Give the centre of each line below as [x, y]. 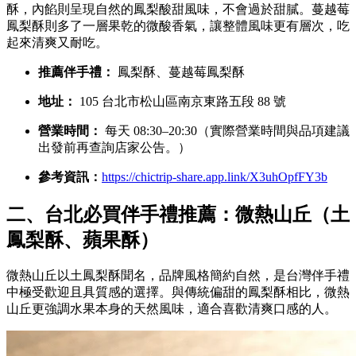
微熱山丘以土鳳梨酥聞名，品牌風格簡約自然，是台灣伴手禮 [178, 276]
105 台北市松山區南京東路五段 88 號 [181, 101]
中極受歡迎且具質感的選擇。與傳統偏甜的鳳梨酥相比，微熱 [178, 292]
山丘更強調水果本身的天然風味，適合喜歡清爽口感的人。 [172, 309]
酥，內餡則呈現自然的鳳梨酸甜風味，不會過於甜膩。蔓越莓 [178, 9]
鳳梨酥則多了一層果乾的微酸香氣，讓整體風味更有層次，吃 [178, 25]
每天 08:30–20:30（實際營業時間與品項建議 [226, 130]
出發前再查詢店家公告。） [114, 147]
